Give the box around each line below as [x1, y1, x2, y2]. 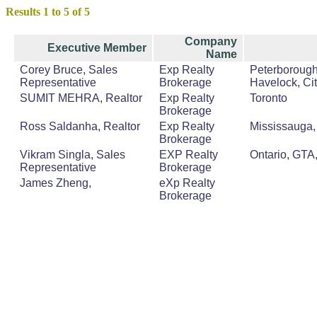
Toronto [250, 92, 287, 105]
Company [185, 35, 237, 48]
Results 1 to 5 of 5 [6, 6, 90, 18]
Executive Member [47, 42, 146, 54]
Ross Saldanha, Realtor [20, 120, 140, 133]
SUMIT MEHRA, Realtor [20, 92, 142, 105]
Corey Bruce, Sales [20, 64, 117, 76]
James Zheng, [20, 177, 91, 190]
